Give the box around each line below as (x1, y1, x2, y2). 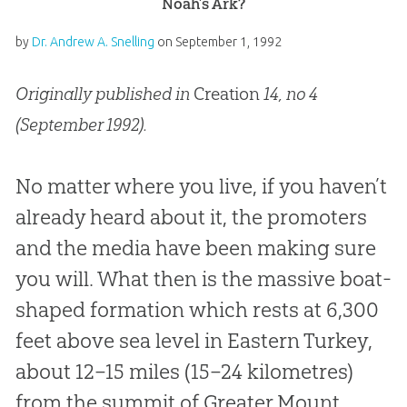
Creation (193, 83, 260, 105)
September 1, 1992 (174, 35, 282, 50)
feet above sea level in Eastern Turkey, (15, 328, 372, 354)
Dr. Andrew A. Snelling (31, 35, 154, 50)
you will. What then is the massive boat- (15, 266, 392, 293)
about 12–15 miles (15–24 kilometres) (15, 359, 353, 385)
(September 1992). (15, 114, 147, 136)
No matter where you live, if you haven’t (15, 174, 387, 200)
